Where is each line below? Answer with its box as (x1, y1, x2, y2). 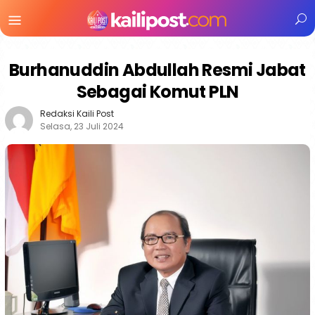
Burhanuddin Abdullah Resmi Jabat (9, 58, 306, 82)
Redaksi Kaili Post (40, 108, 114, 120)
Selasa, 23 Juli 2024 (40, 120, 124, 132)
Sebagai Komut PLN (76, 80, 239, 103)
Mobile (24, 24, 89, 51)
